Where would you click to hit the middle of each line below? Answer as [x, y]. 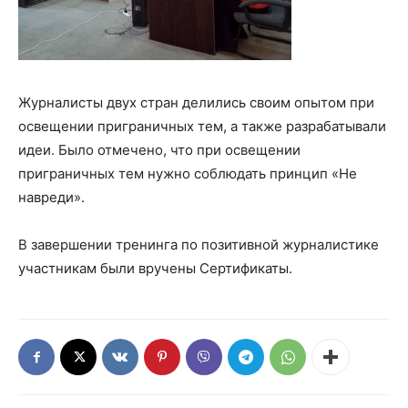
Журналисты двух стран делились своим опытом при [196, 102]
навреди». [51, 197]
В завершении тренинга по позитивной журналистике [199, 245]
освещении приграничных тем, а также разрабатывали [202, 126]
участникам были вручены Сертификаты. [155, 268]
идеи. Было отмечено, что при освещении [159, 150]
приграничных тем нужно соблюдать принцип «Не [188, 173]
